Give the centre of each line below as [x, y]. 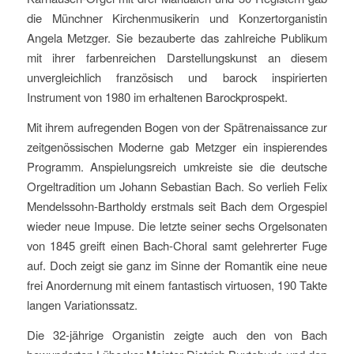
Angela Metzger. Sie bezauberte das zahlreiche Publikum [177, 38]
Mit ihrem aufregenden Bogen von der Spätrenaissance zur [177, 127]
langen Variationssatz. [82, 305]
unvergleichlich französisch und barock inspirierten [177, 77]
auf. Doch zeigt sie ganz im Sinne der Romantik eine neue [177, 265]
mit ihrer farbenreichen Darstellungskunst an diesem [177, 58]
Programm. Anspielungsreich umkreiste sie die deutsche [177, 167]
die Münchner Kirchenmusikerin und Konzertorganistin [177, 18]
